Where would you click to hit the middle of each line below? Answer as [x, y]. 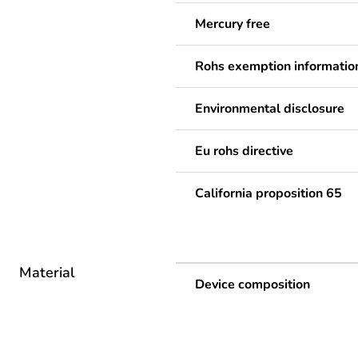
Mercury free [233, 24]
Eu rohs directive [244, 151]
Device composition [253, 285]
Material [47, 273]
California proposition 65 [268, 194]
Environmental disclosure [270, 109]
